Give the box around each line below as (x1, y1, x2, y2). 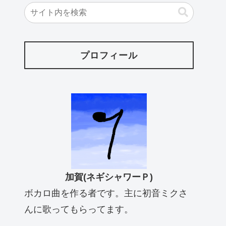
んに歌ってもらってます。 (24, 204, 133, 214)
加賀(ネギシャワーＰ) (65, 172, 153, 182)
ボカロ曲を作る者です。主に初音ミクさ (24, 188, 188, 198)
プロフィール (80, 50, 138, 61)
